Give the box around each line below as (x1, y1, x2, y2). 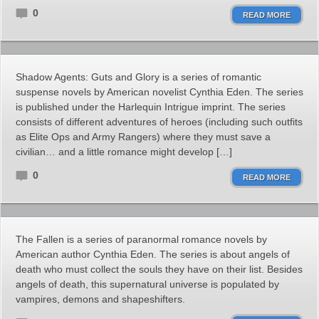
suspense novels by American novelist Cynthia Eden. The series (16, 86, 303, 98)
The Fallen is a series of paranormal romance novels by (16, 234, 267, 245)
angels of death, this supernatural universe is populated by (16, 278, 279, 290)
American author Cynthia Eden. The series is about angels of (16, 249, 290, 260)
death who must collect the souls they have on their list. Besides (16, 263, 303, 275)
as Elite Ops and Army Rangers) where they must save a (16, 131, 271, 142)
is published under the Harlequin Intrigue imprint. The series (16, 101, 286, 113)
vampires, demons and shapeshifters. (16, 293, 185, 305)
